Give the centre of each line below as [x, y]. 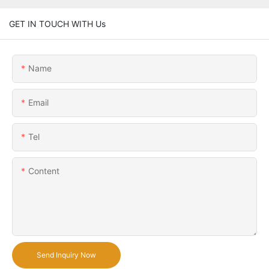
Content [44, 171]
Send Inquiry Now [66, 255]
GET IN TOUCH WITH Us [57, 23]
